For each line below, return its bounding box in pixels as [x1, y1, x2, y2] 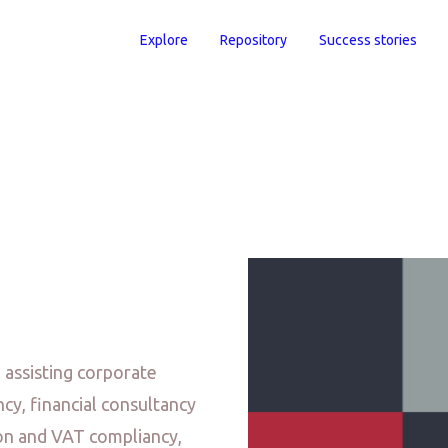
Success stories [319, 32, 417, 48]
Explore [140, 32, 188, 48]
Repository [220, 32, 287, 48]
